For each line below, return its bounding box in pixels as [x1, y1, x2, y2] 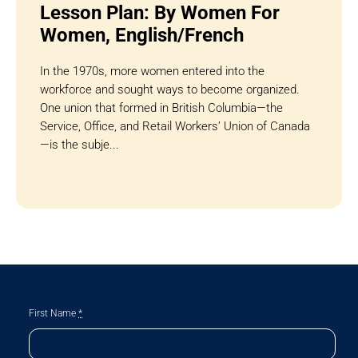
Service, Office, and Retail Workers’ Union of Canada [39, 118, 310, 133]
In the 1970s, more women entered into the [39, 63, 265, 78]
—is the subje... [39, 137, 119, 152]
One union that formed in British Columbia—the [39, 100, 283, 115]
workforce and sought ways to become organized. [39, 82, 300, 97]
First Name [29, 307, 79, 319]
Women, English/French [39, 23, 244, 46]
